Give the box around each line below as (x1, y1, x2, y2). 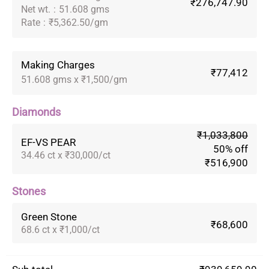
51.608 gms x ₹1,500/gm (21, 73, 127, 85)
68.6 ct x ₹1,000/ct (21, 223, 100, 235)
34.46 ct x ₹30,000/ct (21, 150, 110, 162)
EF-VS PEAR (21, 136, 76, 149)
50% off (213, 142, 248, 155)
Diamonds (12, 105, 61, 118)
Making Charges (21, 58, 95, 71)
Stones (12, 184, 46, 198)
